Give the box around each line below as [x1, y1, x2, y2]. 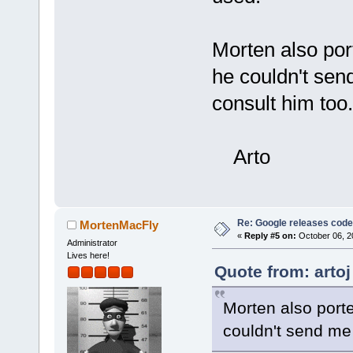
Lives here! [66, 251, 110, 261]
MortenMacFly [80, 218, 159, 232]
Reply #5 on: [243, 231, 296, 241]
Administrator [66, 238, 117, 248]
